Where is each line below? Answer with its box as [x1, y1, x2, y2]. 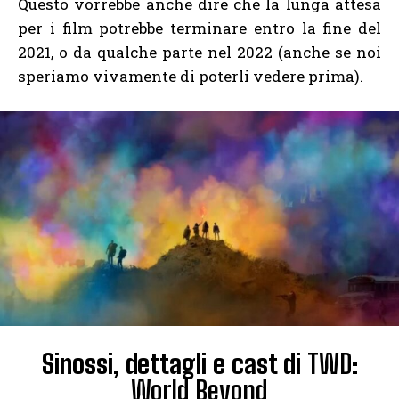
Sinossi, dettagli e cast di [41, 347, 307, 380]
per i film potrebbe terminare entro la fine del [18, 17, 381, 38]
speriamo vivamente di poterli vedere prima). [18, 65, 363, 86]
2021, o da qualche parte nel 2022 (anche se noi [18, 41, 381, 62]
